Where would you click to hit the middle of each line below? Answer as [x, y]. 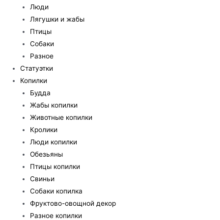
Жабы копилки [54, 105]
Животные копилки [61, 117]
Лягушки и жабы [57, 19]
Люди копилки [54, 142]
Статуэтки [36, 68]
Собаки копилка [56, 191]
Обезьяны [47, 154]
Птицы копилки [55, 166]
